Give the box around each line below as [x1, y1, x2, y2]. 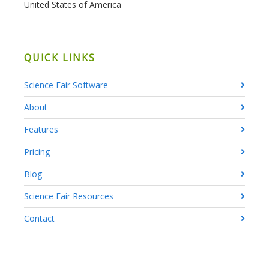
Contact [24, 213, 55, 224]
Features [24, 124, 58, 135]
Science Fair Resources [24, 190, 113, 202]
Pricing [24, 146, 50, 157]
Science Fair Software [24, 79, 108, 91]
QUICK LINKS [24, 51, 95, 64]
